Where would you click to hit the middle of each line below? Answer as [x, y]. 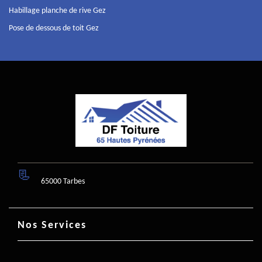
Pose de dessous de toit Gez [54, 28]
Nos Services [52, 225]
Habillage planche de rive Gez [57, 11]
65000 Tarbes [63, 181]
